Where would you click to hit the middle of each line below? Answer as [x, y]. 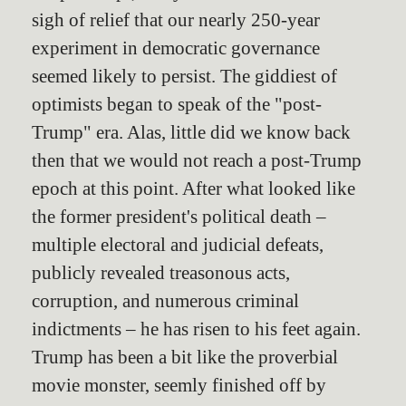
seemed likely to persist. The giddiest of [184, 75]
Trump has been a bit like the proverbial [185, 356]
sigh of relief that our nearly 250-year [176, 19]
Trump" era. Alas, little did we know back [191, 131]
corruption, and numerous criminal [165, 300]
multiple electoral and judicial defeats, [178, 244]
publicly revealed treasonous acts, [161, 272]
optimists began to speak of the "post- [177, 103]
